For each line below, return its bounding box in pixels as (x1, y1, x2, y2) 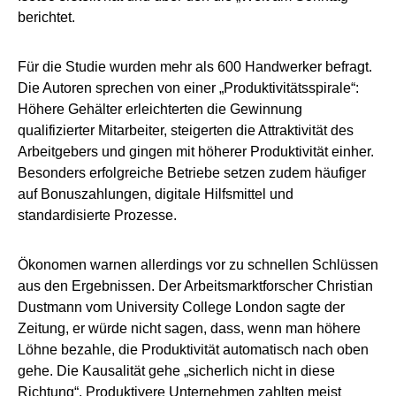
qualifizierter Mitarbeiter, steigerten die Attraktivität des (18, 122, 354, 138)
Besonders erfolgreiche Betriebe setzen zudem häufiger (18, 164, 366, 180)
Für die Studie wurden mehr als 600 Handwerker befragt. (18, 58, 372, 74)
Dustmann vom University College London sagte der (18, 299, 345, 315)
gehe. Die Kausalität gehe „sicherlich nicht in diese (18, 362, 335, 378)
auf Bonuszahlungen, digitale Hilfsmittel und (18, 186, 293, 202)
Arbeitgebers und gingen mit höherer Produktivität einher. (18, 143, 374, 159)
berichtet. (18, 9, 75, 25)
